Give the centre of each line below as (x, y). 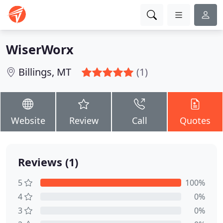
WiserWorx (40, 49)
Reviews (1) (48, 162)
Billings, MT (45, 72)
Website (28, 120)
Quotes (195, 120)
